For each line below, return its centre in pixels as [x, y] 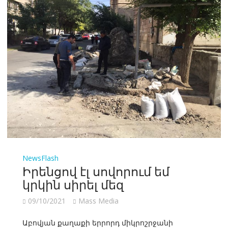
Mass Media [98, 201]
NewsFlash [40, 158]
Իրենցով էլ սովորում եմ [96, 171]
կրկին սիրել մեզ [73, 184]
